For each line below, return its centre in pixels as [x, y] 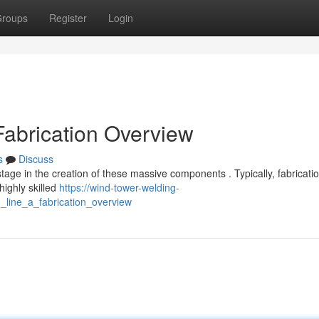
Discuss [36, 159]
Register [68, 18]
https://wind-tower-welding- [119, 187]
